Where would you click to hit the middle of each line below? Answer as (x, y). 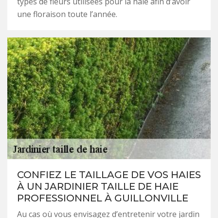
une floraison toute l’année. (67, 14)
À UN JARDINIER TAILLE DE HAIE (98, 186)
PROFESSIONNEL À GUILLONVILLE (103, 198)
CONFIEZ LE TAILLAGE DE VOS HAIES (109, 174)
